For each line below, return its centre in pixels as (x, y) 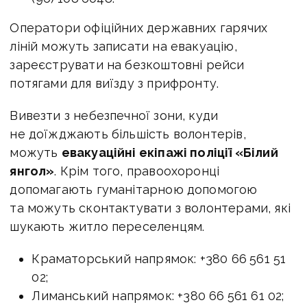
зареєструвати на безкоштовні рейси (127, 64)
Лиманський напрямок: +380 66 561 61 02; (158, 295)
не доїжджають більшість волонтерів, (128, 134)
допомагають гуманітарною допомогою (134, 189)
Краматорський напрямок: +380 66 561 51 (159, 258)
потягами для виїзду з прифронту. (114, 83)
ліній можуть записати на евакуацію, (123, 46)
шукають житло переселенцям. (107, 226)
